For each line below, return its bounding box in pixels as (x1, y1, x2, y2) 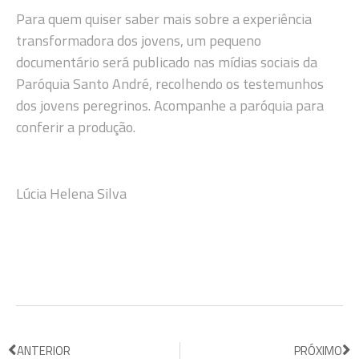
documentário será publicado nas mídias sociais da (16, 51, 317, 74)
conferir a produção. (16, 116, 135, 139)
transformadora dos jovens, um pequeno (16, 30, 261, 52)
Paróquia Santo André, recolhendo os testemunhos (16, 73, 324, 95)
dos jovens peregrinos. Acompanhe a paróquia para (16, 95, 324, 117)
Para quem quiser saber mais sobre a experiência (16, 8, 312, 30)
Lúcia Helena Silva (16, 182, 127, 204)
